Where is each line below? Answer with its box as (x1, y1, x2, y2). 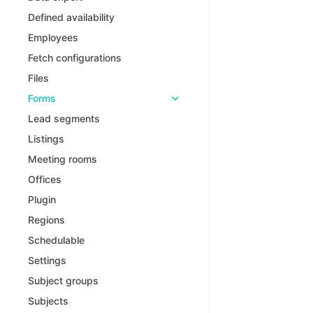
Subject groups (28, 274, 99, 286)
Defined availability (28, 10, 115, 23)
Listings (28, 132, 64, 145)
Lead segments (28, 112, 100, 124)
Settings (28, 254, 66, 266)
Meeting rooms (28, 152, 97, 165)
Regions (28, 213, 65, 226)
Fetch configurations (28, 51, 122, 64)
